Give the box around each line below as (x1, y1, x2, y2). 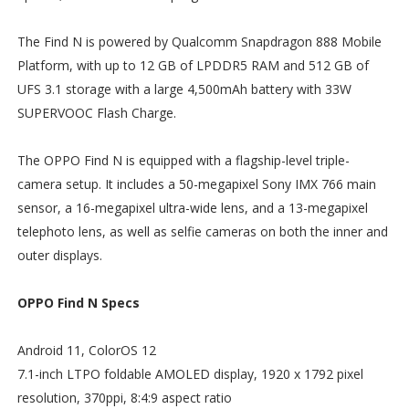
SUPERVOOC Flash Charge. (16, 103, 176, 121)
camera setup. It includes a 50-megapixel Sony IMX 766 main (16, 174, 376, 193)
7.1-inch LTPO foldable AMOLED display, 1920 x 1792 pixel (16, 364, 363, 383)
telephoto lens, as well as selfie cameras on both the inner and (16, 222, 388, 240)
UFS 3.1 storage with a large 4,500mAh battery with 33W (16, 79, 351, 98)
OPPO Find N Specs (16, 293, 140, 311)
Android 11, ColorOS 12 (16, 341, 156, 359)
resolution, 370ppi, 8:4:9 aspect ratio (16, 388, 232, 406)
